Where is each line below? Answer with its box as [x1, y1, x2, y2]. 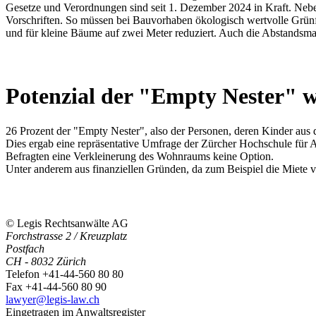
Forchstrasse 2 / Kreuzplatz [6, 229, 127, 242]
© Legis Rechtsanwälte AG [6, 217, 128, 229]
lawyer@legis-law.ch [6, 293, 99, 305]
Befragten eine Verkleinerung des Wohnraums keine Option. [6, 150, 274, 162]
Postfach [6, 242, 44, 255]
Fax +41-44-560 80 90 [6, 280, 107, 293]
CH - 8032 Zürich [6, 255, 86, 267]
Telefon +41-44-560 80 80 [6, 267, 123, 280]
